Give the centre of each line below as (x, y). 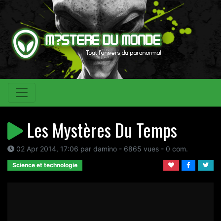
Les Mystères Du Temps (100, 129)
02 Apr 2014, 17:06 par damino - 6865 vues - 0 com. (101, 149)
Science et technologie (45, 165)
